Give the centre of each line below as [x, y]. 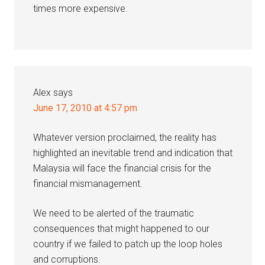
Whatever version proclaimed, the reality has [125, 138]
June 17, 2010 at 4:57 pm [85, 108]
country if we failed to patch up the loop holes [128, 244]
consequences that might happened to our [122, 229]
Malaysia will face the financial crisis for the [122, 168]
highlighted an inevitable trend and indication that [133, 153]
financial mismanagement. [88, 184]
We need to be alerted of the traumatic [114, 213]
